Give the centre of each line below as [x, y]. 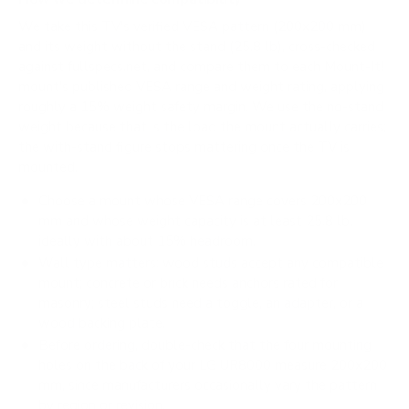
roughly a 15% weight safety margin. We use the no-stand [201, 107]
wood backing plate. [102, 324]
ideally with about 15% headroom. [147, 241]
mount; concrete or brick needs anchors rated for [189, 283]
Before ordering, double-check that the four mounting [204, 346]
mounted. [48, 168]
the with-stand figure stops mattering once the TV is [184, 147]
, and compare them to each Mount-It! [265, 67]
